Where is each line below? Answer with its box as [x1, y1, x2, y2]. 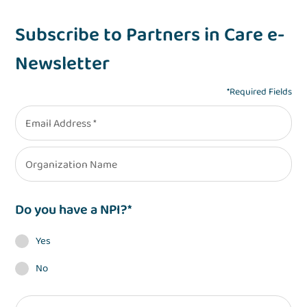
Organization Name [25, 156, 118, 173]
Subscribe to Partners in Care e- [15, 20, 285, 51]
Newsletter [15, 49, 110, 80]
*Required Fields [226, 84, 292, 100]
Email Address [25, 114, 94, 132]
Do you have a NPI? [15, 199, 128, 221]
